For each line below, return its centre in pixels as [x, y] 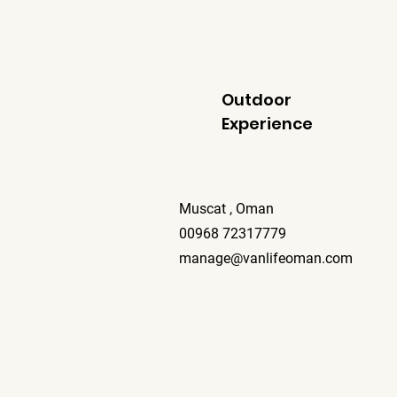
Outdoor [257, 99]
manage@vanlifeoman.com [266, 258]
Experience [269, 123]
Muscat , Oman [226, 208]
